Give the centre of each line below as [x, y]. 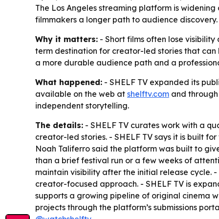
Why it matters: [66, 39]
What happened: [69, 82]
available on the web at [81, 94]
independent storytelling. [82, 106]
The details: [59, 125]
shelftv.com [148, 94]
